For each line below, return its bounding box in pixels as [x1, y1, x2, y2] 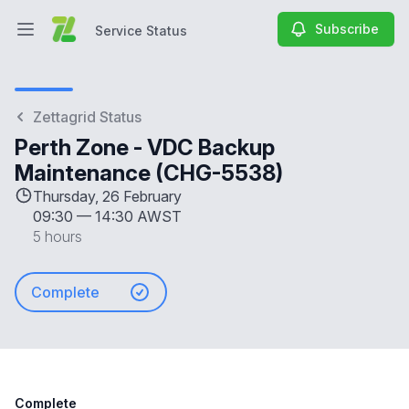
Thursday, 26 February [33, 187, 182, 205]
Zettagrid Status [33, 108, 142, 126]
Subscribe [315, 21, 379, 37]
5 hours [33, 227, 82, 246]
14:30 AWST [95, 207, 182, 225]
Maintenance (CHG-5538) [15, 160, 283, 186]
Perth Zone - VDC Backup [15, 134, 275, 161]
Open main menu [24, 29, 135, 48]
